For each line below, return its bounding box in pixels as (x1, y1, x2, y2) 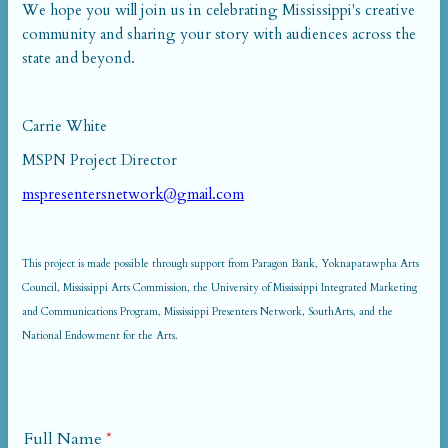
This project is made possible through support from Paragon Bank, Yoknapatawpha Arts (22, 256, 419, 271)
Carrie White (22, 116, 107, 136)
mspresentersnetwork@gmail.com (22, 184, 244, 204)
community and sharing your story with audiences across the (22, 24, 416, 44)
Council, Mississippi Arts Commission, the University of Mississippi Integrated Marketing (22, 280, 417, 295)
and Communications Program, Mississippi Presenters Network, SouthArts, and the (22, 304, 393, 319)
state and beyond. (22, 48, 135, 68)
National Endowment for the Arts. (22, 328, 178, 343)
